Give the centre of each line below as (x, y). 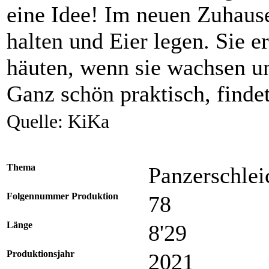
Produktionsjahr (41, 254)
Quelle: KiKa (58, 122)
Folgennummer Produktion (62, 196)
